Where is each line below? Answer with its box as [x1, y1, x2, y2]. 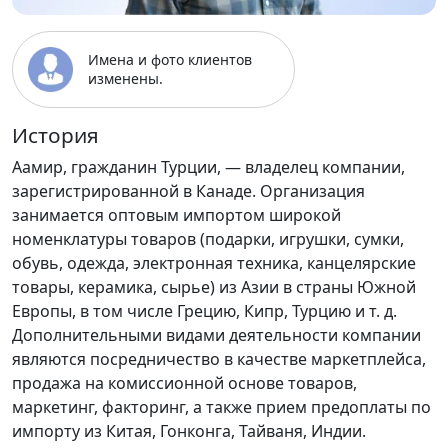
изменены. [88, 69, 163, 89]
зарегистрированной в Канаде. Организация [12, 179, 365, 202]
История [12, 120, 104, 149]
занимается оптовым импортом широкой [12, 203, 341, 226]
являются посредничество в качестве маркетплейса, [12, 347, 426, 370]
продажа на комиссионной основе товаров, [12, 371, 357, 394]
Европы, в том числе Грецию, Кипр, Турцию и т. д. [12, 299, 397, 322]
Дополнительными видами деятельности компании [12, 323, 421, 346]
